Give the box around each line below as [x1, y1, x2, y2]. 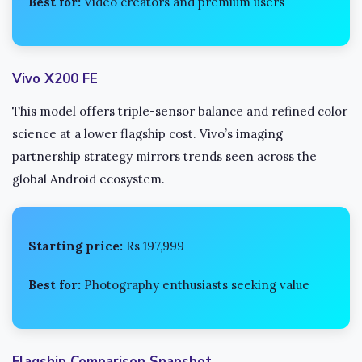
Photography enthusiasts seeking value [81, 277, 309, 293]
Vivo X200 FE [12, 69, 98, 89]
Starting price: [28, 238, 123, 255]
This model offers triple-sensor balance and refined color [12, 103, 347, 120]
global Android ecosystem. [12, 171, 165, 187]
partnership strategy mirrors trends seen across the [12, 149, 317, 165]
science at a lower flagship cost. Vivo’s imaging [12, 126, 283, 142]
